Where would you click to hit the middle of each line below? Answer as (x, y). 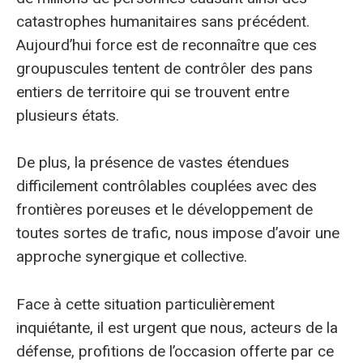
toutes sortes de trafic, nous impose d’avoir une (178, 233)
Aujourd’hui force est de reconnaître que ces (167, 45)
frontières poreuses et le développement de (164, 210)
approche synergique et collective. (132, 257)
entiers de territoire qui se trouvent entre (153, 92)
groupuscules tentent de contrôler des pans (164, 69)
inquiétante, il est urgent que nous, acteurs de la (177, 327)
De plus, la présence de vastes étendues (153, 163)
